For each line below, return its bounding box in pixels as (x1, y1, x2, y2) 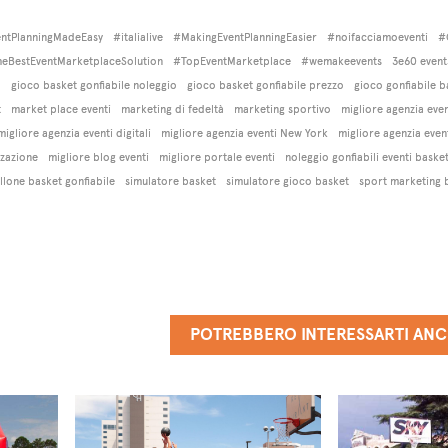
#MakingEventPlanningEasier (172, 30, 317, 45)
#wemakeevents (300, 54, 382, 69)
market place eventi (10, 102, 111, 117)
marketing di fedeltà (120, 102, 224, 117)
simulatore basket (124, 174, 216, 189)
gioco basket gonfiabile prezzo (186, 78, 344, 93)
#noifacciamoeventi (326, 30, 428, 45)
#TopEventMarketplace (172, 54, 291, 69)
